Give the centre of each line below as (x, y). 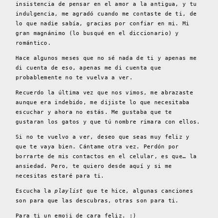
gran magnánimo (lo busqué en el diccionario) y (97, 33)
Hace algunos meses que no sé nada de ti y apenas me (106, 58)
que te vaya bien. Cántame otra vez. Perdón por (97, 146)
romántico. (33, 43)
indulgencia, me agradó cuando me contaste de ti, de (106, 14)
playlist (69, 191)
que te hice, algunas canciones (138, 191)
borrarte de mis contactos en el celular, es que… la (106, 156)
